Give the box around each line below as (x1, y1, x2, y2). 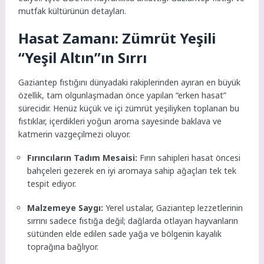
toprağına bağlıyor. (27, 241, 99, 252)
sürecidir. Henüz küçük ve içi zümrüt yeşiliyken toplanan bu (18, 102, 240, 114)
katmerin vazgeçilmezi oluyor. (18, 128, 131, 140)
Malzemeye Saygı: (27, 202, 104, 213)
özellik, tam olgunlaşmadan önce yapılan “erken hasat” (18, 89, 227, 101)
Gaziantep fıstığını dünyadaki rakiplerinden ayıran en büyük (18, 76, 241, 88)
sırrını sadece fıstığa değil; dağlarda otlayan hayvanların (27, 215, 239, 226)
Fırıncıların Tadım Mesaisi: (27, 152, 138, 164)
